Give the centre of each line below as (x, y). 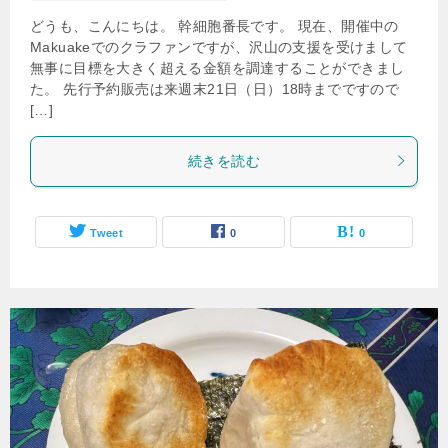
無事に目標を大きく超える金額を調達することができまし (217, 67)
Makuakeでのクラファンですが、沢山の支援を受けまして (219, 46)
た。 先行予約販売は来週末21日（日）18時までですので (215, 88)
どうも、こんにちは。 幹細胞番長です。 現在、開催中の (214, 25)
